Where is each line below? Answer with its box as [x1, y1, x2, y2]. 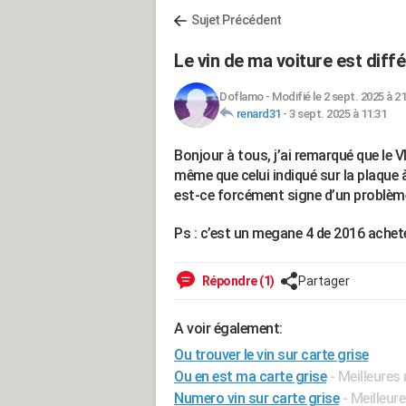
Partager [297, 274, 350, 288]
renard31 [236, 107, 281, 121]
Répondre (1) [199, 274, 275, 288]
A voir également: [174, 320, 283, 337]
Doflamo [219, 90, 264, 103]
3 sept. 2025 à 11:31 [289, 107, 386, 121]
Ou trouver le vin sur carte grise [174, 346, 369, 363]
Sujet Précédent [191, 13, 282, 27]
